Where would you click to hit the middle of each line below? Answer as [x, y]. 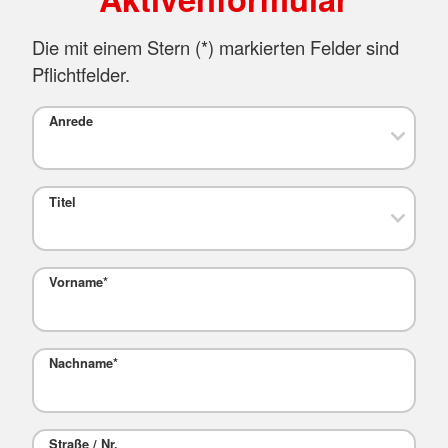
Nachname [80, 363]
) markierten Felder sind [303, 46]
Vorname [75, 282]
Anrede [70, 121]
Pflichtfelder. [81, 73]
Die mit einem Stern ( [116, 46]
